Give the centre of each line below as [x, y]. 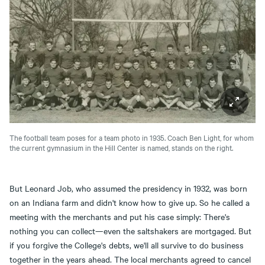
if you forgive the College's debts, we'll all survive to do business [127, 245]
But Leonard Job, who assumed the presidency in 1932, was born [128, 188]
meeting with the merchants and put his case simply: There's [120, 216]
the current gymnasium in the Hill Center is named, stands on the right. [122, 147]
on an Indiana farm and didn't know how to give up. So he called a [130, 202]
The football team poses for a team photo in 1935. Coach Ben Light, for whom [132, 137]
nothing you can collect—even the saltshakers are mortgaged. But [130, 230]
